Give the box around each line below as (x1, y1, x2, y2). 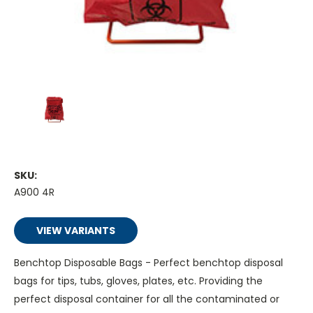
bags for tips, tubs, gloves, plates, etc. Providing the (14, 274, 263, 289)
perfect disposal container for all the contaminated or (14, 292, 279, 307)
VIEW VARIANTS (36, 224, 115, 238)
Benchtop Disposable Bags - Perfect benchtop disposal (14, 256, 283, 270)
